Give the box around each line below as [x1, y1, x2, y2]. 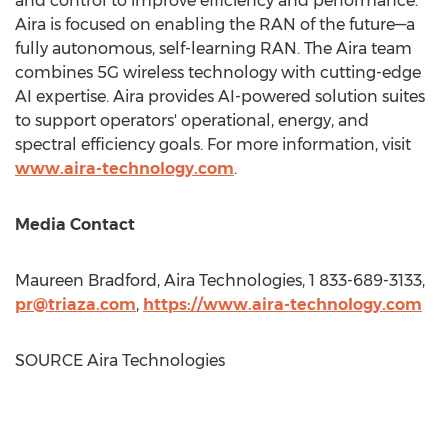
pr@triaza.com [15, 295, 136, 314]
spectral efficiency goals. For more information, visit [15, 135, 411, 154]
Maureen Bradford [15, 271, 157, 290]
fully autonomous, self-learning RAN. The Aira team [15, 39, 412, 58]
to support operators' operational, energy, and [15, 111, 369, 130]
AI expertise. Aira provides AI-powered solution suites [15, 87, 425, 106]
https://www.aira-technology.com [143, 295, 422, 314]
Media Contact [15, 215, 139, 234]
